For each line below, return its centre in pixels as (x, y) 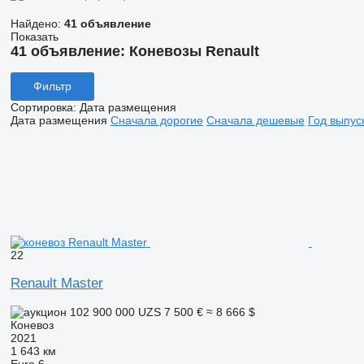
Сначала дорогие (156, 120)
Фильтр (52, 87)
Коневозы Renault (194, 51)
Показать (34, 37)
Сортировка (41, 107)
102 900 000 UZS (115, 312)
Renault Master (56, 283)
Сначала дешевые (255, 120)
